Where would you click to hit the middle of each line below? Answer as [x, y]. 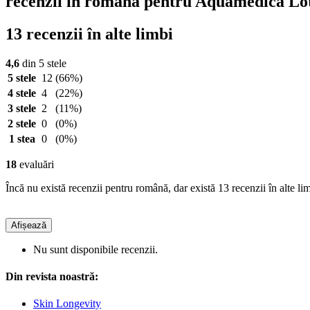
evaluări [35, 164]
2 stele [22, 123]
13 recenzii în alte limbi [89, 34]
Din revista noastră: [52, 277]
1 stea [22, 138]
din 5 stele [43, 63]
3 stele [22, 108]
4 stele [22, 93]
